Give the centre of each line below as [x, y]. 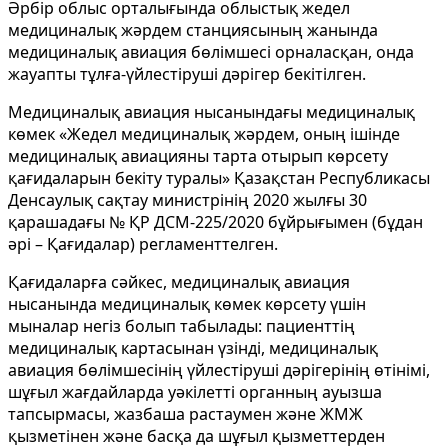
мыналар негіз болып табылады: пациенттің [181, 326]
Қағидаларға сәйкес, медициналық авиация [179, 282]
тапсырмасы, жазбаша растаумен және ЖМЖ [185, 414]
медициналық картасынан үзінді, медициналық [193, 348]
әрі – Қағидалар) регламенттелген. [143, 244]
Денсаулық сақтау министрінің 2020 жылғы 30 [187, 200]
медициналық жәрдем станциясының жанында [193, 30]
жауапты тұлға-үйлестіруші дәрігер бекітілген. [187, 74]
